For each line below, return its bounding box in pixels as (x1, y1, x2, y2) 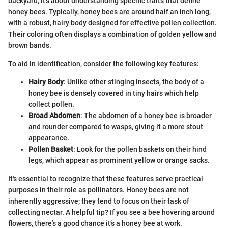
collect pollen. (28, 100, 74, 108)
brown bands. (8, 41, 51, 49)
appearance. (28, 133, 69, 142)
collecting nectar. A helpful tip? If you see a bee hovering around (8, 208, 215, 216)
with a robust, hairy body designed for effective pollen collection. (8, 18, 217, 27)
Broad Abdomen (28, 111, 80, 120)
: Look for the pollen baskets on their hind (73, 145, 207, 153)
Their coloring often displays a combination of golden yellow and (8, 30, 217, 38)
